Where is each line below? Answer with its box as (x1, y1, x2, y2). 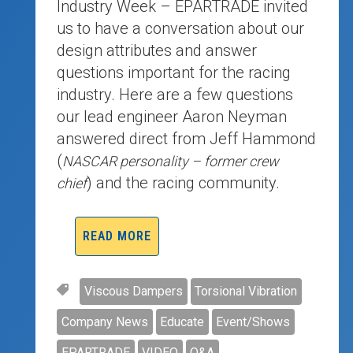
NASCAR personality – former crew (62, 152, 280, 169)
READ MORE (82, 228, 151, 243)
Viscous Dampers (84, 283, 183, 299)
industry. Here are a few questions (57, 84, 294, 104)
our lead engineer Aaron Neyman (57, 106, 288, 126)
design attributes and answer (57, 40, 258, 60)
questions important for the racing (57, 62, 292, 82)
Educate (160, 314, 205, 329)
